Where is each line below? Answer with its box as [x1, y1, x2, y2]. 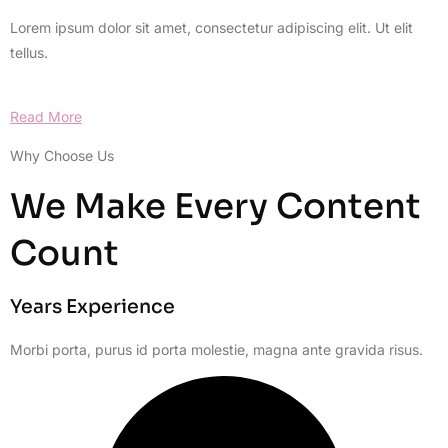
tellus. [10, 43, 48, 61]
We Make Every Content [10, 184, 421, 228]
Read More [10, 107, 82, 125]
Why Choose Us [10, 147, 114, 165]
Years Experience [10, 294, 175, 319]
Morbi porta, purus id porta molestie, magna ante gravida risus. [10, 340, 423, 358]
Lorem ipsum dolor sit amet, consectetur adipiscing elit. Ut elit [10, 18, 413, 36]
